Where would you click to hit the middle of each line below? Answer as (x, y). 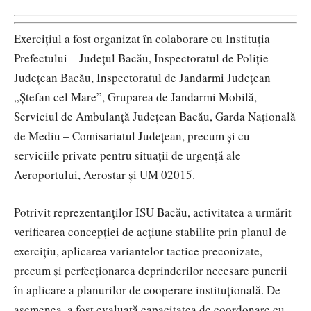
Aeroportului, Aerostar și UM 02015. (104, 175)
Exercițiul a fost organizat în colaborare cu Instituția (142, 39)
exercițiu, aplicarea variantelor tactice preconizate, (138, 251)
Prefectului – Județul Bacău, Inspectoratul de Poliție (141, 58)
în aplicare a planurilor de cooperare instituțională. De (147, 290)
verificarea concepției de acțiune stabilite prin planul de (150, 232)
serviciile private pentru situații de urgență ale (127, 155)
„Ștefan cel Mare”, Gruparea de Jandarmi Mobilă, (135, 97)
